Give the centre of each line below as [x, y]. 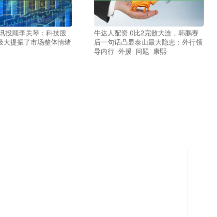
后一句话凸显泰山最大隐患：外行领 [148, 42]
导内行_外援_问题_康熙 [130, 51]
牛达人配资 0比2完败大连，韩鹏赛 [146, 33]
